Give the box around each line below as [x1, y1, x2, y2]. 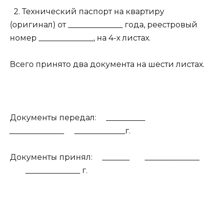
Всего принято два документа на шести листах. [10, 60, 204, 69]
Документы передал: [10, 112, 98, 122]
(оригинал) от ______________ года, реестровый [10, 20, 197, 29]
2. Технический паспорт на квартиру [14, 6, 164, 16]
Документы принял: [10, 152, 94, 162]
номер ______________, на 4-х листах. [10, 33, 151, 43]
